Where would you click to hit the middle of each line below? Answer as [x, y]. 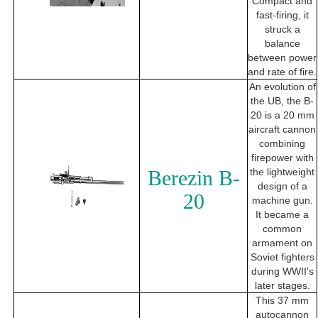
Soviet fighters [282, 257]
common [282, 229]
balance [282, 44]
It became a [282, 215]
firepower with [282, 158]
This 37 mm [282, 301]
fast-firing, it [282, 15]
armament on [282, 243]
